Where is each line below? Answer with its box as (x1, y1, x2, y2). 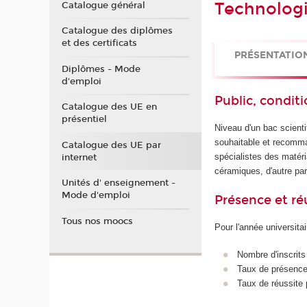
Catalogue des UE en (61, 101, 157, 112)
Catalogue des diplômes (61, 25, 173, 36)
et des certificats (61, 38, 137, 49)
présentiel (61, 114, 107, 125)
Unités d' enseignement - (61, 177, 175, 188)
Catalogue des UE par (61, 139, 161, 151)
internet (61, 151, 97, 163)
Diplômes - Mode (61, 63, 140, 75)
